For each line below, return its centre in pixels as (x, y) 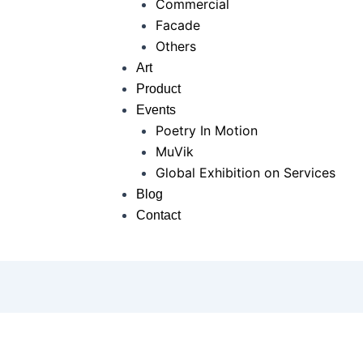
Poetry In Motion (207, 130)
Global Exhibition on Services (248, 173)
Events (156, 110)
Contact (158, 215)
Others (176, 46)
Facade (178, 25)
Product (158, 89)
